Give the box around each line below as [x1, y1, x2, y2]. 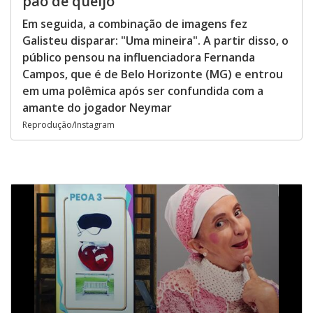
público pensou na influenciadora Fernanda [22, 50, 255, 65]
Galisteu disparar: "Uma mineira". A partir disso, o [22, 33, 289, 48]
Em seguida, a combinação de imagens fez [22, 16, 247, 31]
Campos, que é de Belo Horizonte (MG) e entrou [22, 66, 283, 82]
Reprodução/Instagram [22, 119, 115, 131]
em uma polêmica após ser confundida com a [22, 83, 263, 99]
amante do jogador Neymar [22, 100, 172, 115]
